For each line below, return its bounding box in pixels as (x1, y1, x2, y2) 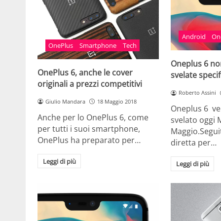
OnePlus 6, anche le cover (37, 67, 133, 78)
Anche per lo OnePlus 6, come (37, 111, 148, 123)
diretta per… (171, 137, 217, 148)
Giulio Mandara (45, 97, 85, 105)
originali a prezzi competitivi (37, 78, 142, 89)
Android (182, 32, 206, 41)
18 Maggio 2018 (97, 97, 137, 105)
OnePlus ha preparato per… (37, 134, 141, 146)
